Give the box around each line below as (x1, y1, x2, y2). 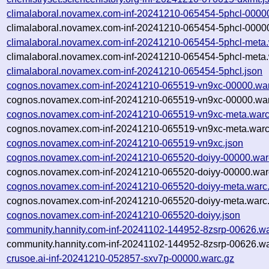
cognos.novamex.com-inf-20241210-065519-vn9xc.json (7, 138, 244, 148)
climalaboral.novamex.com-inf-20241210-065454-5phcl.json (7, 65, 263, 76)
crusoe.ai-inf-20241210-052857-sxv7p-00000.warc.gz (7, 253, 235, 264)
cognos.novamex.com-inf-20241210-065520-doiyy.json (7, 210, 241, 220)
